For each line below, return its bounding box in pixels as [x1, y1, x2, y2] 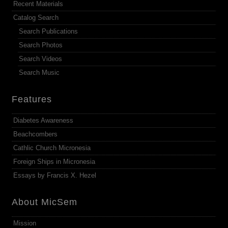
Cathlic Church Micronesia [13, 144, 91, 152]
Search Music [19, 69, 60, 77]
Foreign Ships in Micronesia [13, 158, 96, 166]
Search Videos [19, 55, 63, 63]
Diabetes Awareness [13, 117, 74, 125]
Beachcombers [13, 130, 58, 138]
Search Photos [19, 41, 63, 49]
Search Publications [19, 27, 78, 36]
